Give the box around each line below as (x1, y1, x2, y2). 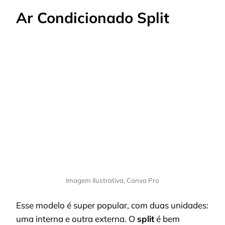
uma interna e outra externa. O (16, 213, 137, 224)
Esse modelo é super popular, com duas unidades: (16, 199, 208, 210)
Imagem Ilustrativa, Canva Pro (66, 176, 159, 185)
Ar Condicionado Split (16, 9, 169, 27)
